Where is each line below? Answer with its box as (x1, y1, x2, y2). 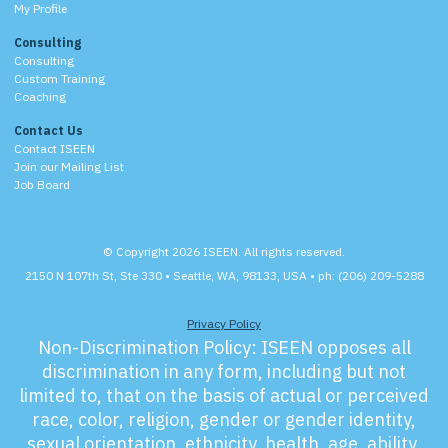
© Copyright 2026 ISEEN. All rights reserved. (103, 243, 345, 259)
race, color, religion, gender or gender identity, (32, 407, 416, 431)
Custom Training (14, 70, 105, 86)
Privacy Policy (187, 315, 261, 331)
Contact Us (14, 122, 83, 138)
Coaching (14, 88, 66, 104)
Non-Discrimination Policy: (37, 335, 261, 359)
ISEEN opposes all (260, 335, 411, 359)
